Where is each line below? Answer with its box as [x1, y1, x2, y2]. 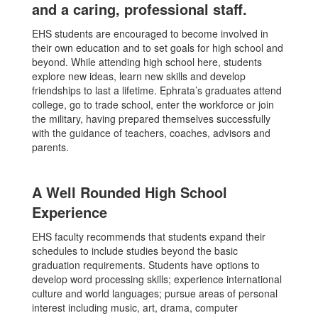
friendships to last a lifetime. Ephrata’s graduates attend [32, 83, 282, 98]
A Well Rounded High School [32, 182, 227, 203]
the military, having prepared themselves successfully [32, 111, 270, 126]
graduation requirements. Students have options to [32, 258, 260, 273]
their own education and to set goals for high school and [32, 40, 283, 55]
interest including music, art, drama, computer [32, 300, 238, 315]
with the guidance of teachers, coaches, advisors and [32, 126, 270, 141]
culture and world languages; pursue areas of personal [32, 286, 278, 301]
